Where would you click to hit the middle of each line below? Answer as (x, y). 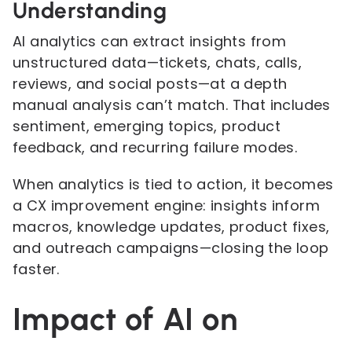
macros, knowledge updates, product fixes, (171, 227)
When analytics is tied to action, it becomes (173, 184)
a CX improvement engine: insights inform (166, 205)
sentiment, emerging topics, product (147, 126)
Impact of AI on (125, 319)
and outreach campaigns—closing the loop (171, 248)
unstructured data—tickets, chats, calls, (157, 62)
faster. (36, 269)
